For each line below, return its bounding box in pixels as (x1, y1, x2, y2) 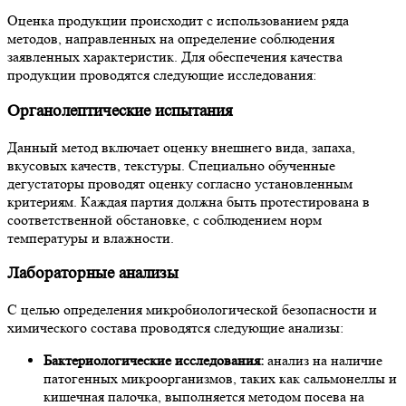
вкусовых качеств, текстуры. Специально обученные (7, 156, 335, 174)
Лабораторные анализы (7, 264, 179, 284)
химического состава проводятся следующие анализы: (7, 319, 343, 337)
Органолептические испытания (7, 101, 233, 121)
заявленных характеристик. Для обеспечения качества (7, 48, 343, 66)
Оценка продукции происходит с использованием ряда (7, 12, 349, 30)
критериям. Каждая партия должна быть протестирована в (7, 192, 370, 210)
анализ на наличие (264, 352, 382, 370)
